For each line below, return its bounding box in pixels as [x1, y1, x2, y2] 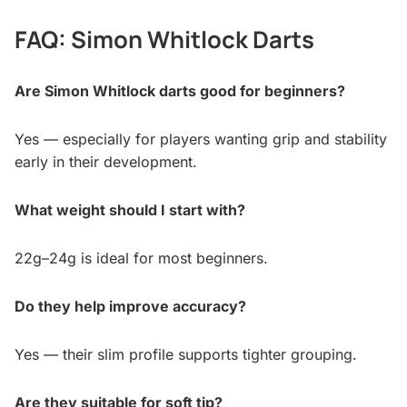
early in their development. [15, 153, 197, 172]
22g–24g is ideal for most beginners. [15, 249, 268, 268]
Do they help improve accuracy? [15, 297, 246, 316]
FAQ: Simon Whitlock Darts [15, 24, 314, 56]
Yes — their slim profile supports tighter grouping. [15, 345, 357, 364]
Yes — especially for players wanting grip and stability [15, 130, 387, 149]
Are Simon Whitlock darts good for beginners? [15, 82, 345, 101]
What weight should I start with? [15, 201, 245, 220]
